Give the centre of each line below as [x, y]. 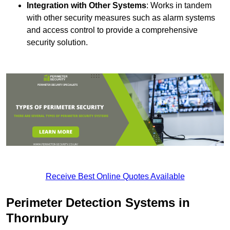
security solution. [57, 43]
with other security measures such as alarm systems [121, 18]
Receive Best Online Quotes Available [115, 177]
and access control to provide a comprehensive [112, 30]
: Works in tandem [179, 6]
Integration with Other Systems [87, 6]
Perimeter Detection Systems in [98, 203]
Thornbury [37, 218]
